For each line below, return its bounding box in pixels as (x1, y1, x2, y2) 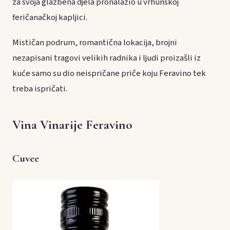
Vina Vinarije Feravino (12, 116, 132, 132)
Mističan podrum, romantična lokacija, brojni (12, 36, 177, 49)
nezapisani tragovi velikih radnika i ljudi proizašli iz (12, 51, 201, 64)
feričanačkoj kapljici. (12, 11, 87, 24)
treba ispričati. (12, 82, 67, 95)
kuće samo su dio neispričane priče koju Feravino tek (12, 67, 206, 80)
